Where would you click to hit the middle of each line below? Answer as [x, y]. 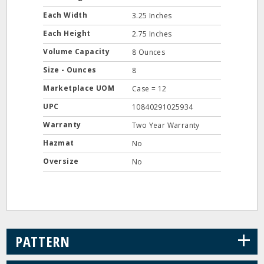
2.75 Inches [152, 34]
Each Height [68, 33]
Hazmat [60, 143]
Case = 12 [149, 89]
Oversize [62, 161]
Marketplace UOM [80, 88]
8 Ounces [149, 52]
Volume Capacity [77, 52]
